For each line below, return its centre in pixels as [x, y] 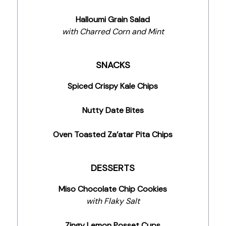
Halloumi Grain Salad [113, 19]
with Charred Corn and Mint [113, 32]
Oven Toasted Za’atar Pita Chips [113, 134]
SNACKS [113, 65]
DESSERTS [113, 168]
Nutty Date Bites [113, 110]
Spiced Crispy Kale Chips [113, 86]
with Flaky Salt [113, 201]
